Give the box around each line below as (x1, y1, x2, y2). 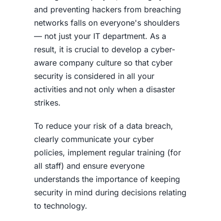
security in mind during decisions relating (34, 187, 186, 197)
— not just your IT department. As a (34, 31, 166, 41)
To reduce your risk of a (34, 120, 126, 131)
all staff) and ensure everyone (34, 160, 145, 171)
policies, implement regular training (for (34, 147, 181, 157)
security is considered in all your (34, 71, 154, 81)
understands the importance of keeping (34, 174, 180, 184)
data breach (126, 120, 171, 131)
